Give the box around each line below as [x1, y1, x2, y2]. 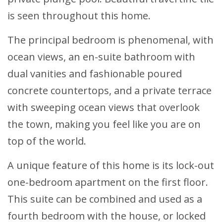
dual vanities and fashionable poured [7, 67, 182, 81]
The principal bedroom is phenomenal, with [7, 33, 214, 47]
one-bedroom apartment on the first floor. [7, 175, 208, 189]
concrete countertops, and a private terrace [7, 84, 212, 98]
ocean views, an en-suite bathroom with [7, 50, 195, 64]
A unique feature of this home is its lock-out [7, 159, 214, 172]
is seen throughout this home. [7, 9, 151, 23]
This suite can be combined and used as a [7, 192, 202, 206]
